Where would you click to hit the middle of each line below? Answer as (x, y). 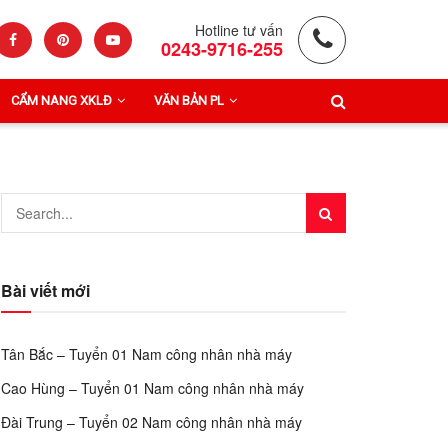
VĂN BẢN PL (189, 100)
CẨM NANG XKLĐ (61, 100)
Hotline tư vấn (239, 29)
